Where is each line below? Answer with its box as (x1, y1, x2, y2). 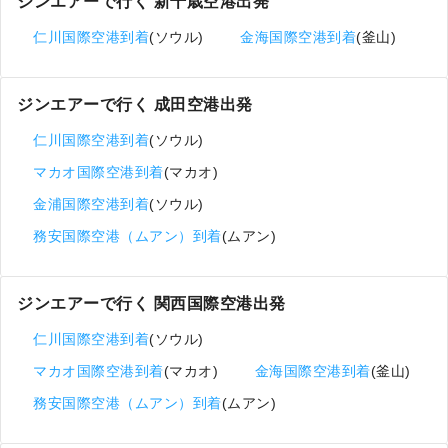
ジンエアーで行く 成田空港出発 (17, 95, 253, 113)
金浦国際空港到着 (33, 195, 149, 212)
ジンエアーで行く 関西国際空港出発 (17, 294, 286, 312)
